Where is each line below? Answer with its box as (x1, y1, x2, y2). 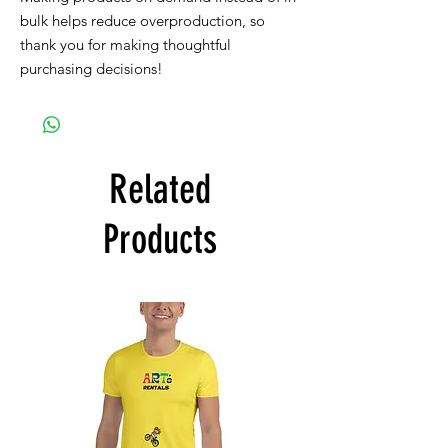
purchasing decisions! (20, 59, 163, 78)
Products (103, 216, 217, 263)
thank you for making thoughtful (20, 35, 231, 54)
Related (109, 166, 211, 213)
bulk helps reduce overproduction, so (20, 11, 265, 30)
